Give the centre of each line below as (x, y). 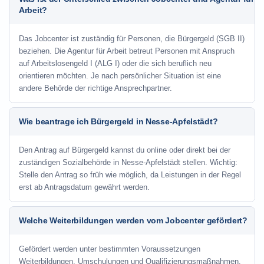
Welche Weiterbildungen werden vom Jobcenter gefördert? (133, 220)
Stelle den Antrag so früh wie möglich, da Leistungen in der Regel (130, 175)
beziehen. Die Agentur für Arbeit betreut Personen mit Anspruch (127, 51)
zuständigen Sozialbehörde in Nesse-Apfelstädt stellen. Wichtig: (128, 162)
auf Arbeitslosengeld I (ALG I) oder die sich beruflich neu (115, 63)
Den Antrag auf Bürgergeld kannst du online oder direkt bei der (125, 150)
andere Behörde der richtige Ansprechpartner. (95, 88)
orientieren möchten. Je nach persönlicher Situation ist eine (120, 76)
